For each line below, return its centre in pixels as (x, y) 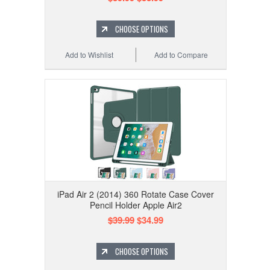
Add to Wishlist (89, 55)
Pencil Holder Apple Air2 (136, 205)
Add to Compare (181, 55)
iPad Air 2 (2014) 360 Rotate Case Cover (136, 194)
